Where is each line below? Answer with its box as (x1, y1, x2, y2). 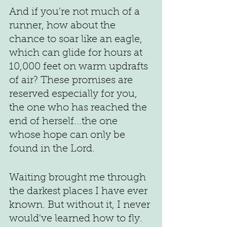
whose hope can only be (9, 130, 128, 140)
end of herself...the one (9, 116, 120, 127)
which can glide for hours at (9, 48, 145, 58)
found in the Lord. (9, 143, 97, 154)
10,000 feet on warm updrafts (9, 61, 150, 72)
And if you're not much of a (9, 7, 142, 17)
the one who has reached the (9, 102, 149, 113)
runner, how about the (9, 20, 118, 31)
